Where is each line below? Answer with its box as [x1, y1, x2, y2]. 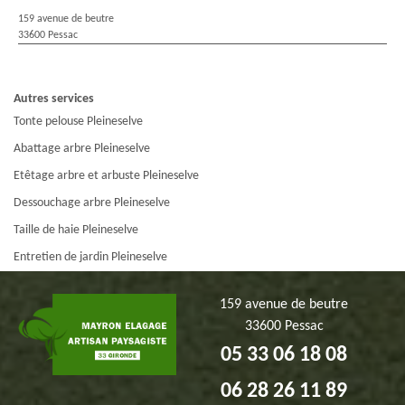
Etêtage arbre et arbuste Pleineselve [14, 168, 199, 183]
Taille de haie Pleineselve [14, 222, 138, 237]
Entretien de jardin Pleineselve [14, 250, 167, 264]
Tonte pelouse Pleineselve [14, 114, 143, 128]
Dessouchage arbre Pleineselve [14, 195, 170, 210]
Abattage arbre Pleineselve [14, 141, 150, 155]
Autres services [14, 91, 94, 106]
